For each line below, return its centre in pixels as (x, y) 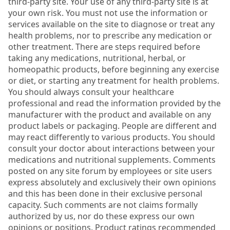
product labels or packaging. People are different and (112, 126)
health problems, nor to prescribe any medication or (110, 35)
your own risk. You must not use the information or (108, 13)
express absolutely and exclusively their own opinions (112, 182)
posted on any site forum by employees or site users (110, 171)
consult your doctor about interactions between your (112, 148)
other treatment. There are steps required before (104, 46)
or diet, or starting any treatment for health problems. (114, 80)
